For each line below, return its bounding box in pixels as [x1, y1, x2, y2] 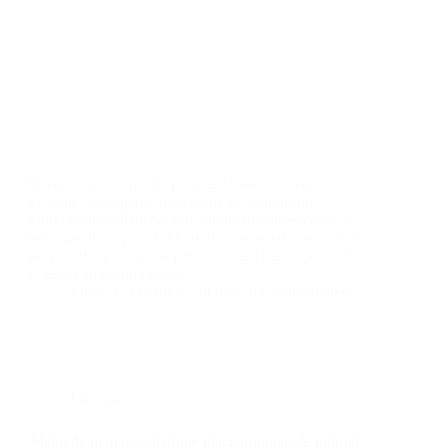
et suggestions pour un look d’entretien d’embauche [30, 229, 355, 247]
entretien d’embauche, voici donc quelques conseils [30, 211, 353, 229]
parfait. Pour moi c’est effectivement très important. [30, 247, 352, 265]
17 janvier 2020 [128, 283, 227, 301]
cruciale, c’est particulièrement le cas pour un [30, 193, 313, 211]
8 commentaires [249, 283, 348, 301]
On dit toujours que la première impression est [30, 175, 319, 193]
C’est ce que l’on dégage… [30, 265, 202, 283]
